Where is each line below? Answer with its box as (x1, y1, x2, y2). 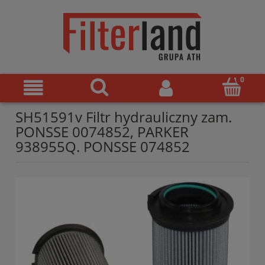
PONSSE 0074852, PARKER (15, 122, 189, 142)
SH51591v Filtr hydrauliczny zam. (15, 107, 232, 127)
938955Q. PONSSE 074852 (15, 137, 190, 157)
